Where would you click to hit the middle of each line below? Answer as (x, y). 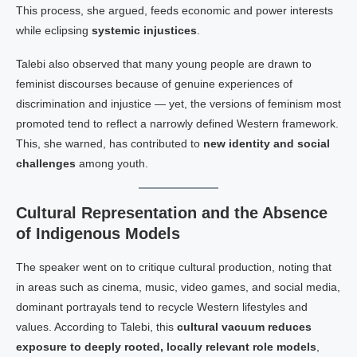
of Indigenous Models (98, 233)
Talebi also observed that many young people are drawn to (164, 64)
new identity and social (267, 143)
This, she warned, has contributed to (110, 143)
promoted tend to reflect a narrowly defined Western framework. (177, 124)
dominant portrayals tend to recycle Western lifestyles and (162, 307)
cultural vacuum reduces (244, 327)
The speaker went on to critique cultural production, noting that (174, 267)
